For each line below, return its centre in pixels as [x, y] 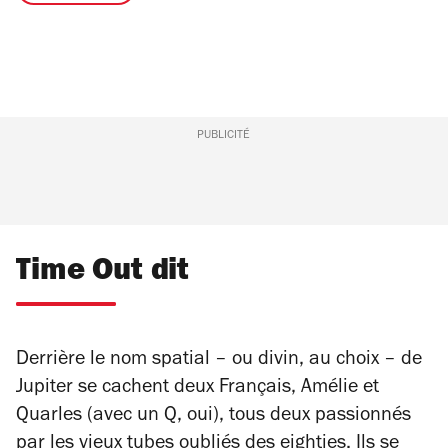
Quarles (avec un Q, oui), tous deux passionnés [213, 417]
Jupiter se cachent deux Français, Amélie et [197, 389]
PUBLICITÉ [224, 136]
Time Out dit [103, 273]
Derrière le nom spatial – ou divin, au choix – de [219, 361]
